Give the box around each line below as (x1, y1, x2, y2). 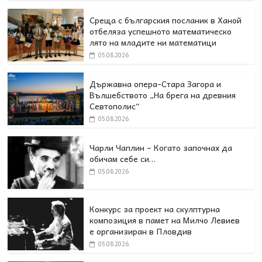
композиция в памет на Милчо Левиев (89, 213, 240, 227)
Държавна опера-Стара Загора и (89, 77, 222, 91)
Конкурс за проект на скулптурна (89, 202, 220, 216)
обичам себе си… (89, 152, 156, 166)
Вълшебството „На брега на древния (89, 88, 236, 102)
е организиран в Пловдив (89, 225, 192, 238)
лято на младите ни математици (89, 36, 217, 49)
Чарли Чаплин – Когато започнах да (89, 141, 233, 154)
